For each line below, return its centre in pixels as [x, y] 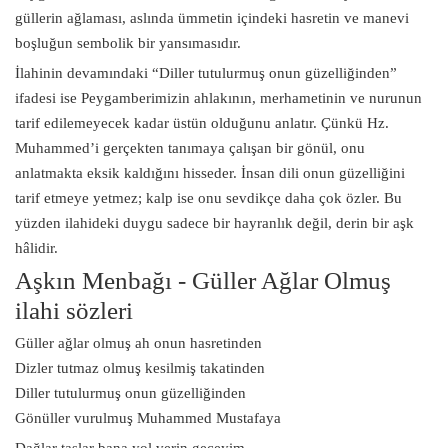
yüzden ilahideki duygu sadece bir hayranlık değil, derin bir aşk [214, 222]
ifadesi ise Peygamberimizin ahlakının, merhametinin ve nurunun [218, 97]
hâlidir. [36, 247]
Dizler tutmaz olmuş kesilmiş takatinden [140, 367]
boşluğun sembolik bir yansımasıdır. [128, 42]
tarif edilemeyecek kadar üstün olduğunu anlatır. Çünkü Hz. [202, 122]
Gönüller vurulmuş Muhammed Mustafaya [148, 417]
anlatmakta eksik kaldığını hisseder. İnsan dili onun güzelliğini [210, 172]
